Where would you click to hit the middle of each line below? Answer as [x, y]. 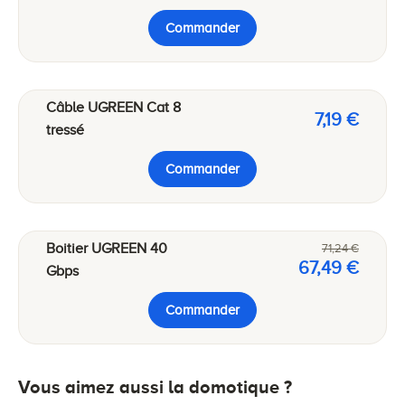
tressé [65, 130]
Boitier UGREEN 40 [107, 248]
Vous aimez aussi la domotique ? [155, 386]
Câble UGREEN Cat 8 [113, 107]
